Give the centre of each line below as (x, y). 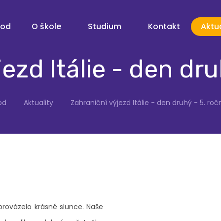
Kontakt (164, 26)
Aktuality (38, 103)
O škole (46, 26)
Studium (105, 26)
